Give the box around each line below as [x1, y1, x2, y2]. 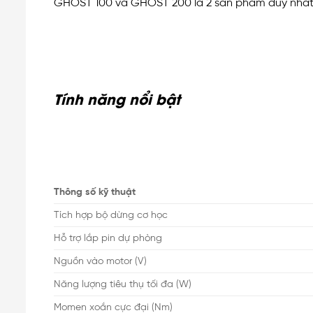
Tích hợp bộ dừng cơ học [54, 209, 168, 221]
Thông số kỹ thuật [54, 186, 136, 198]
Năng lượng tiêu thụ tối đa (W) [54, 278, 191, 290]
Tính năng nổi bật [54, 88, 180, 109]
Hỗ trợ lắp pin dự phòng [54, 232, 162, 244]
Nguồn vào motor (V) [54, 255, 147, 267]
